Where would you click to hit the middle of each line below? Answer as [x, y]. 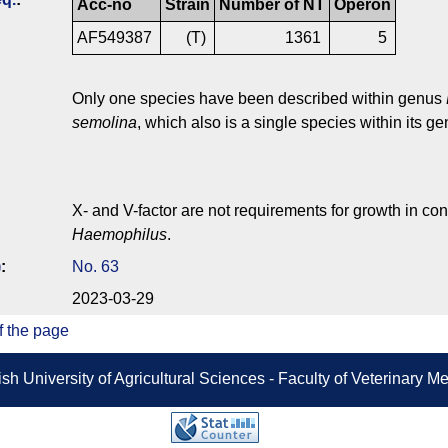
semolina [104, 123]
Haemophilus [119, 235]
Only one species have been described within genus [259, 99]
